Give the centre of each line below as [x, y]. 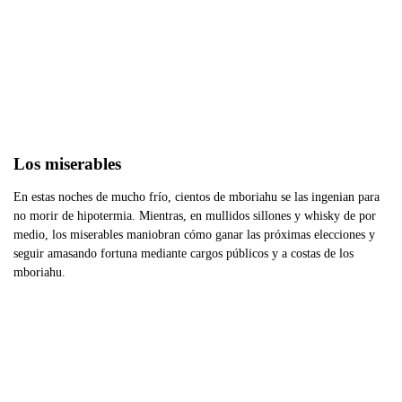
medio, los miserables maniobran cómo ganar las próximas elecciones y [194, 234]
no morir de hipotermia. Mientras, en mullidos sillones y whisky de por [195, 215]
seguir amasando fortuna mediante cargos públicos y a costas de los [184, 253]
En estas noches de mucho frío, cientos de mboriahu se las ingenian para [197, 197]
